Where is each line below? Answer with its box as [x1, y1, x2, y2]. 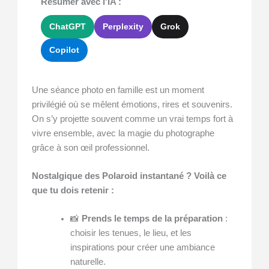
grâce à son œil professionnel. [32, 142, 150, 153]
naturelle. [70, 257, 106, 267]
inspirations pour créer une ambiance [70, 243, 215, 253]
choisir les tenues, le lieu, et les [70, 228, 192, 238]
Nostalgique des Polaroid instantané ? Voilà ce [32, 171, 227, 181]
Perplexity [103, 21, 144, 31]
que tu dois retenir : [32, 186, 115, 195]
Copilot [49, 44, 80, 55]
